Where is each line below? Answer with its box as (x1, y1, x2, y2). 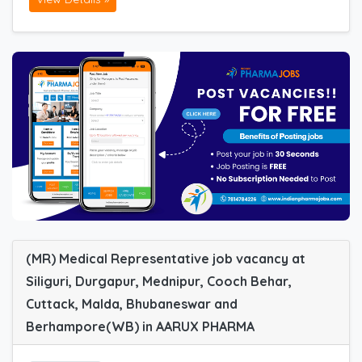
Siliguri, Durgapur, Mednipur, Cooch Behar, (26, 273, 292, 290)
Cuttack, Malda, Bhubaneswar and (26, 296, 238, 313)
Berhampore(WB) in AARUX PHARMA (26, 318, 255, 335)
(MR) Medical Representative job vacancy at (26, 250, 305, 267)
